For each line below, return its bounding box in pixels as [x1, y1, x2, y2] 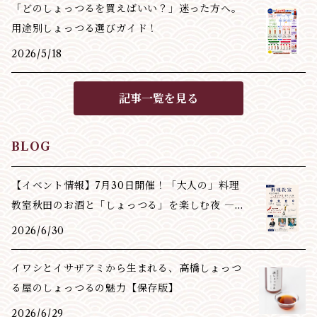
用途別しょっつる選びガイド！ [11, 22, 158, 35]
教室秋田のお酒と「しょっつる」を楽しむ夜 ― [11, 199, 235, 212]
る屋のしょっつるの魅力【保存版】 [11, 282, 179, 295]
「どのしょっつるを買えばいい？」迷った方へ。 [11, 2, 242, 16]
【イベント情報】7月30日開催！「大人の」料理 [11, 179, 240, 192]
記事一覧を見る [119, 91, 198, 106]
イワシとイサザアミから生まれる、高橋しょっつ [11, 262, 242, 275]
